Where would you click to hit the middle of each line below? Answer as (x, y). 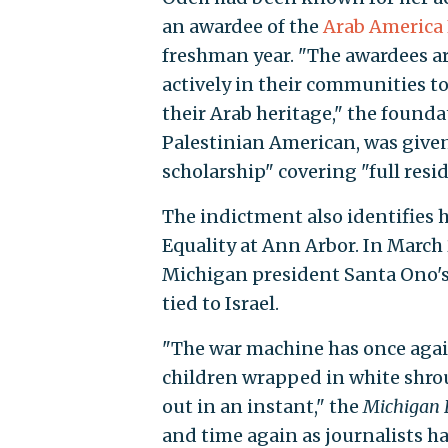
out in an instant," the (262, 407)
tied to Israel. (220, 304)
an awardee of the (242, 27)
